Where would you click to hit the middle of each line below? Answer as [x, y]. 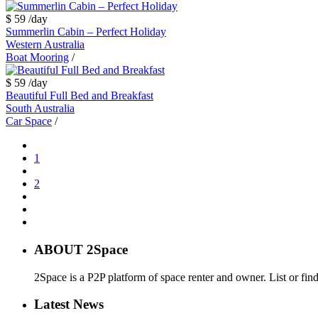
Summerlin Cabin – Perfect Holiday [86, 32]
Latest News [69, 305]
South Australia [40, 109]
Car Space [29, 121]
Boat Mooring [37, 57]
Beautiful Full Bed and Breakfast [79, 96]
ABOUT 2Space [81, 249]
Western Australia [45, 45]
